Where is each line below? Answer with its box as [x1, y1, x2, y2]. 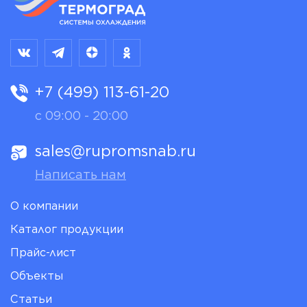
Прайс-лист [10, 246, 76, 259]
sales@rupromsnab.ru [35, 142, 196, 160]
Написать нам [35, 167, 126, 182]
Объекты [10, 269, 63, 282]
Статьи [10, 293, 52, 306]
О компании [10, 199, 78, 212]
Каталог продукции [10, 223, 123, 236]
